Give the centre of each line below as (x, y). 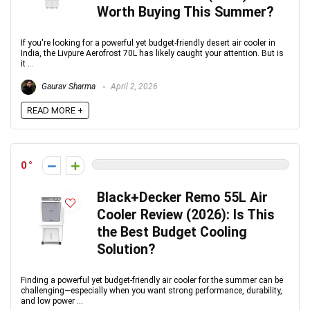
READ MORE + (55, 110)
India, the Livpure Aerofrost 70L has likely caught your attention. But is (152, 53)
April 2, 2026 (133, 87)
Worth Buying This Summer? (185, 12)
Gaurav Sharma (67, 87)
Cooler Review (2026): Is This (186, 215)
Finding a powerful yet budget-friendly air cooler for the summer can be (152, 280)
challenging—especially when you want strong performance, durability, (152, 291)
